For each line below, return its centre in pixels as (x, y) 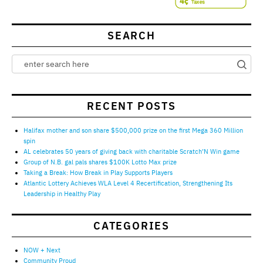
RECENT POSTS (131, 106)
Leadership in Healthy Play (62, 193)
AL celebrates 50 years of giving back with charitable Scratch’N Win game (131, 151)
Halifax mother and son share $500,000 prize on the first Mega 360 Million (133, 130)
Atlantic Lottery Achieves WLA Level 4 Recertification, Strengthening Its (128, 183)
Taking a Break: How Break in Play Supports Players (98, 172)
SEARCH (131, 35)
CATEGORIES (131, 225)
